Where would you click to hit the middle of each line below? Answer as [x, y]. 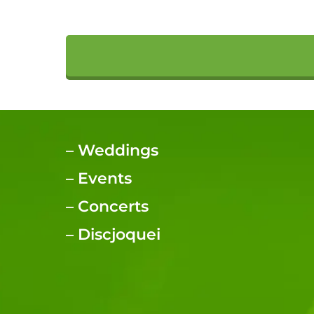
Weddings [118, 150]
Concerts [113, 206]
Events [105, 178]
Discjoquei [119, 234]
